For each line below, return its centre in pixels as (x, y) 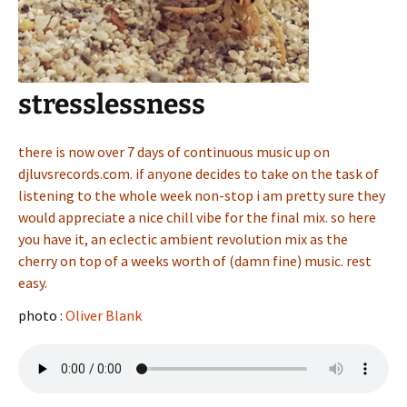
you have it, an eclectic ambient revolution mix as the (183, 239)
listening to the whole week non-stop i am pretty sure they (202, 195)
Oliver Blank (104, 315)
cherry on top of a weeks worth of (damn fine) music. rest (195, 261)
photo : (40, 315)
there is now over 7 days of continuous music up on (174, 152)
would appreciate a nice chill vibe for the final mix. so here (197, 217)
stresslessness (112, 104)
